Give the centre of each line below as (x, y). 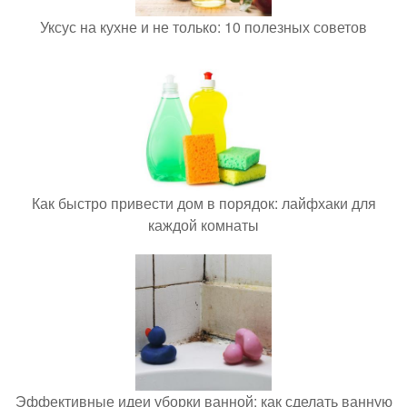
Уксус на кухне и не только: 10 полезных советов (203, 27)
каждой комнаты (203, 225)
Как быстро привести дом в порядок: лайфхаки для (203, 203)
